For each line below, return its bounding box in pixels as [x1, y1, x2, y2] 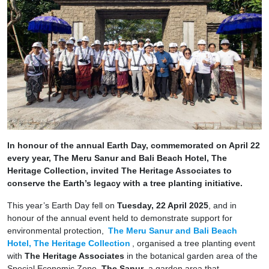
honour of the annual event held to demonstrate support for [7, 213, 232, 223]
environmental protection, [7, 226, 106, 236]
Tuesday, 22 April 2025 [117, 201, 208, 211]
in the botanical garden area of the [124, 251, 258, 261]
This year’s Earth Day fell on [7, 201, 117, 211]
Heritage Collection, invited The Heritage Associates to [7, 166, 232, 176]
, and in [208, 201, 237, 211]
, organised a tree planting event [131, 238, 255, 249]
